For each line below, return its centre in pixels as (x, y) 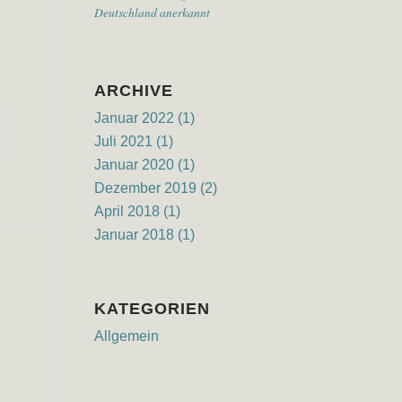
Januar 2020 (135, 165)
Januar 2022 (135, 118)
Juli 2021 (124, 141)
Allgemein (127, 336)
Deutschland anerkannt (153, 12)
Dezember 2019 (146, 188)
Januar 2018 (135, 235)
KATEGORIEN (153, 309)
